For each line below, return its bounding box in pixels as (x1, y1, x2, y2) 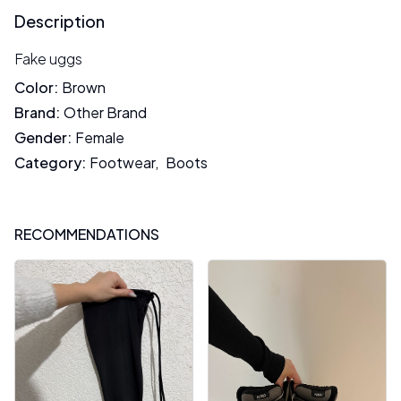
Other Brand (64, 103, 147, 122)
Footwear (90, 153, 155, 172)
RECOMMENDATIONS (14, 225, 159, 243)
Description (14, 11, 105, 31)
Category (14, 153, 81, 172)
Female (75, 128, 124, 147)
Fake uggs (14, 49, 82, 68)
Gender (14, 128, 67, 147)
